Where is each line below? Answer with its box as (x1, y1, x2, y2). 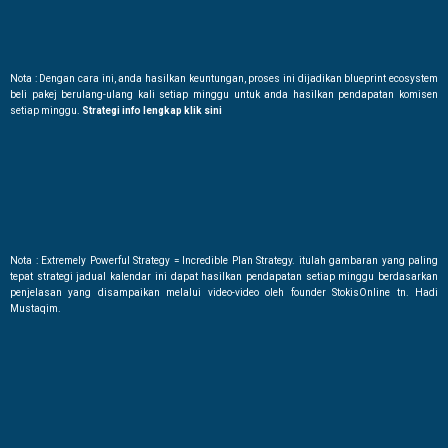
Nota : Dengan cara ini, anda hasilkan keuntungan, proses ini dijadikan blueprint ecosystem (10, 73, 438, 85)
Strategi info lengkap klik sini (82, 105, 222, 117)
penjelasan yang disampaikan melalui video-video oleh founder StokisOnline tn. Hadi (10, 286, 438, 298)
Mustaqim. (10, 302, 61, 314)
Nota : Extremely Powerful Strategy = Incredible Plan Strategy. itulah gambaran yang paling (10, 254, 438, 266)
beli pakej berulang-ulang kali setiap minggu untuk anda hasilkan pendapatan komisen (10, 89, 438, 101)
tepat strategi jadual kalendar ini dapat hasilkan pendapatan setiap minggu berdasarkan (10, 270, 438, 282)
